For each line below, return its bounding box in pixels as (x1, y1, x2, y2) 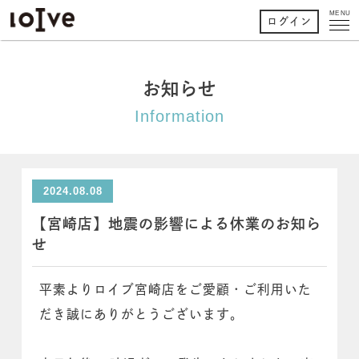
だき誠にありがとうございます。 (39, 308, 244, 322)
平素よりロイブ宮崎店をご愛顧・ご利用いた (39, 283, 313, 297)
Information (135, 107, 224, 125)
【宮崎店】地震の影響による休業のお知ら (32, 216, 322, 232)
